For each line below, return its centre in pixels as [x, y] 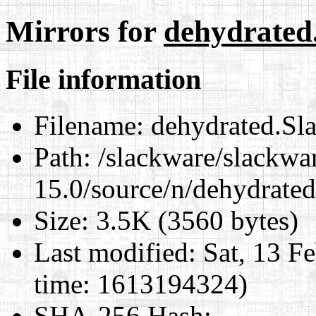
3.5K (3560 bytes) [194, 220]
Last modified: [115, 252]
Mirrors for [85, 31]
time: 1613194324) [141, 284]
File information [103, 79]
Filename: [89, 125]
